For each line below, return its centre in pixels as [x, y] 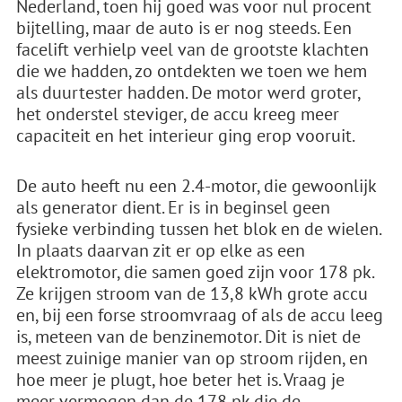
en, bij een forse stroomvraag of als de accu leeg [200, 315]
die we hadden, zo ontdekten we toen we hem [192, 71]
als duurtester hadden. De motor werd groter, [188, 92]
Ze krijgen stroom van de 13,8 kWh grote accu [192, 293]
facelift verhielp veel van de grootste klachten [192, 49]
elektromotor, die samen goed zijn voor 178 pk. [195, 272]
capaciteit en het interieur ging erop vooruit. [186, 135]
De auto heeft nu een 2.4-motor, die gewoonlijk [196, 186]
